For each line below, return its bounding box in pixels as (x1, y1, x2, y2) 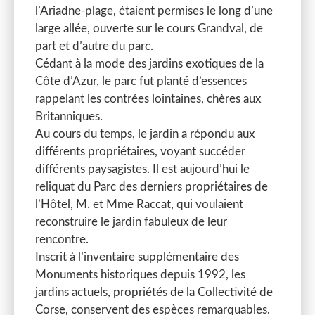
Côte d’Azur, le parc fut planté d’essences (35, 75, 247, 88)
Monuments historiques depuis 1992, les (35, 269, 245, 281)
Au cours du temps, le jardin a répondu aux (35, 128, 255, 141)
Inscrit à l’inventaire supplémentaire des (35, 251, 239, 264)
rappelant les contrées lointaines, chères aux (35, 93, 261, 105)
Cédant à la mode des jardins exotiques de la (35, 58, 264, 70)
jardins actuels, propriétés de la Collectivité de (35, 286, 273, 299)
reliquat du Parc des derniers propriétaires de (35, 181, 268, 193)
